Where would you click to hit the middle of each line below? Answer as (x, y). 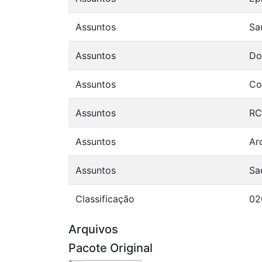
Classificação (105, 199)
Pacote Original (111, 248)
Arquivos (93, 230)
